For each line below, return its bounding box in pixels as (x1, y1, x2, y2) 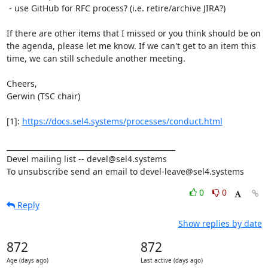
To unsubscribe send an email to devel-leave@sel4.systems (6, 166, 244, 177)
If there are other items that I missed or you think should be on (6, 28, 261, 39)
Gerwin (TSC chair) (6, 90, 80, 102)
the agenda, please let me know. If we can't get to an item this (6, 40, 256, 51)
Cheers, (6, 78, 37, 89)
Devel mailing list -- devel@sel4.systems (6, 153, 167, 165)
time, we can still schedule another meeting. (6, 53, 185, 64)
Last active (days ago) (140, 257, 203, 264)
